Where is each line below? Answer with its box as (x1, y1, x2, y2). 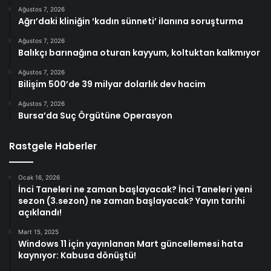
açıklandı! (18, 206, 62, 219)
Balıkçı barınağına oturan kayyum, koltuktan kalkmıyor (18, 47, 260, 59)
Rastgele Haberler (9, 140, 97, 153)
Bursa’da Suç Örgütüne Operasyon (18, 109, 172, 122)
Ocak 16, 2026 (18, 174, 60, 181)
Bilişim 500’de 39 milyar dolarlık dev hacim (18, 78, 206, 91)
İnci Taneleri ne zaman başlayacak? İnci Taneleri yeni (18, 183, 252, 196)
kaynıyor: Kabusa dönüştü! (18, 249, 136, 262)
